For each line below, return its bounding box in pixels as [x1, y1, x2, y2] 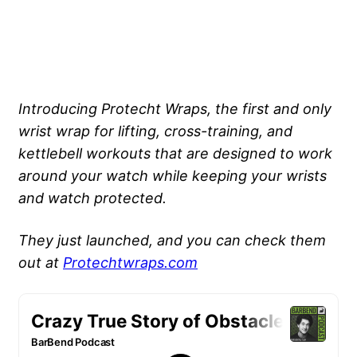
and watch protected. [18, 189, 167, 207]
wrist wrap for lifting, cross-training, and [18, 122, 292, 140]
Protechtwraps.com [63, 253, 198, 272]
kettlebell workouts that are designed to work [18, 144, 332, 163]
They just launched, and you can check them [18, 231, 326, 249]
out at [18, 253, 63, 272]
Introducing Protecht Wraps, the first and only [18, 100, 331, 118]
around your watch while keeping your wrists [18, 167, 327, 185]
